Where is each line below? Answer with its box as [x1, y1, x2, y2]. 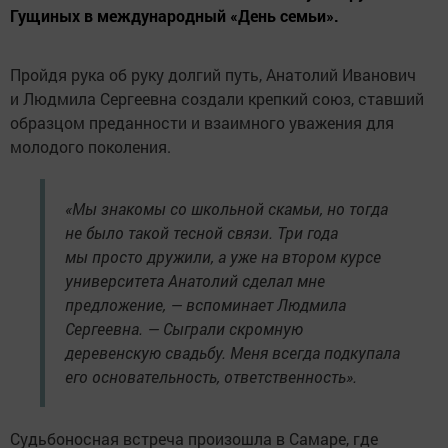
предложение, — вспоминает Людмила [65, 293, 346, 315]
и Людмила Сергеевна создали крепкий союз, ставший [10, 87, 424, 109]
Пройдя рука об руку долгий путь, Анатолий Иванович [10, 63, 416, 85]
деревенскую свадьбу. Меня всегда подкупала [65, 341, 400, 363]
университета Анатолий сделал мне [65, 269, 325, 291]
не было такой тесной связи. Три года [65, 221, 338, 243]
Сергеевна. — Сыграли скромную [65, 317, 303, 339]
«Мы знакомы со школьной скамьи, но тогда [65, 197, 388, 219]
